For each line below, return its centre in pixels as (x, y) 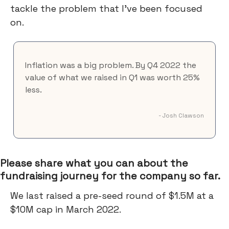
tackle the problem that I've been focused (106, 8)
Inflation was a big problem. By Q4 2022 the (111, 65)
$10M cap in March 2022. (66, 209)
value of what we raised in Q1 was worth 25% (112, 77)
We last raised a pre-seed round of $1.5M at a (112, 196)
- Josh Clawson (181, 116)
